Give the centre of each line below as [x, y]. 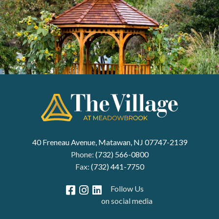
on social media [127, 201]
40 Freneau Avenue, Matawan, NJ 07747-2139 [109, 142]
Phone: [83, 154]
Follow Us [127, 189]
